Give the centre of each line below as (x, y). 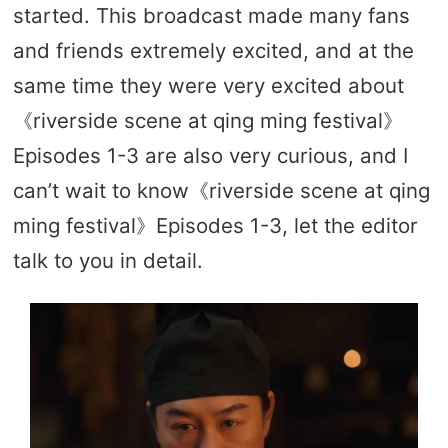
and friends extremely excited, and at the (213, 50)
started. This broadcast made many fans (211, 15)
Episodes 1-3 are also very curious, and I (210, 155)
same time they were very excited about (208, 85)
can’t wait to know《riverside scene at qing (221, 190)
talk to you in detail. (107, 260)
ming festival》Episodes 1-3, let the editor (215, 225)
